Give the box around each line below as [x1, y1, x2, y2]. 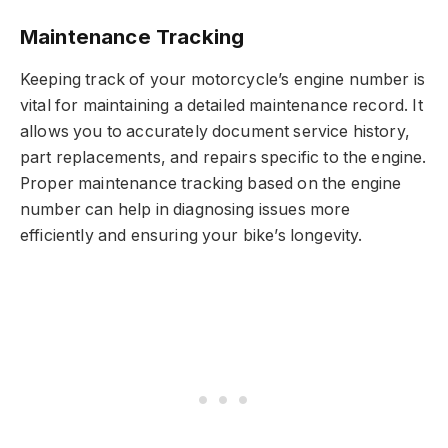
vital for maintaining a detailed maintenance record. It [20, 96, 423, 116]
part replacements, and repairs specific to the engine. [20, 148, 427, 168]
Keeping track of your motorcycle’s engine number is [20, 70, 426, 90]
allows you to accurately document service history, [20, 122, 410, 142]
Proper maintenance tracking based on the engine [20, 174, 402, 194]
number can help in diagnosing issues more [20, 200, 351, 220]
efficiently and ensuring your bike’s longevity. [20, 226, 363, 246]
